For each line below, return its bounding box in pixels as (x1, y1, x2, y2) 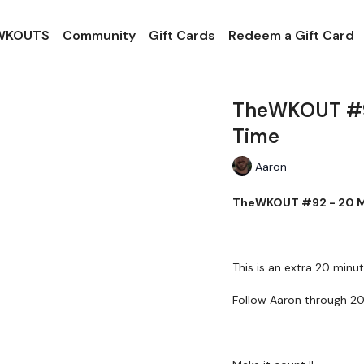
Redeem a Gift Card (227, 27, 354, 44)
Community (62, 27, 136, 44)
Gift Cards (148, 27, 215, 44)
